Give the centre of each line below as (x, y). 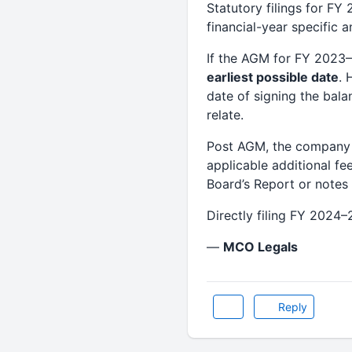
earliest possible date (272, 77)
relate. (225, 115)
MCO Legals (260, 247)
